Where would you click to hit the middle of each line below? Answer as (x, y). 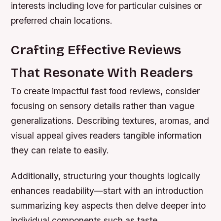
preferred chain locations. (62, 21)
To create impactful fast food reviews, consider (106, 91)
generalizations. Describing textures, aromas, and (110, 121)
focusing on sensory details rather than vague (103, 106)
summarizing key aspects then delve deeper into (109, 205)
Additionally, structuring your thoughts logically (106, 176)
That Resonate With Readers (102, 73)
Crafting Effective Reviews (96, 50)
